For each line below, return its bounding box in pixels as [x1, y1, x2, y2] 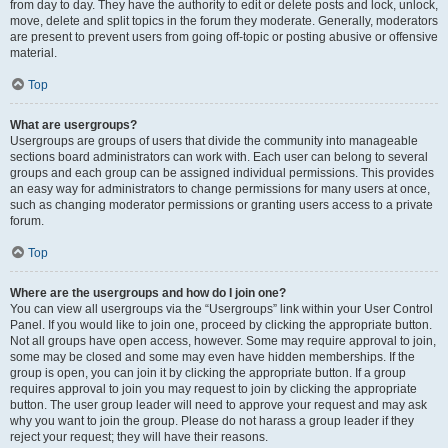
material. [10, 46, 57, 60]
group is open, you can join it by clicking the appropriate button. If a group [10, 366, 406, 380]
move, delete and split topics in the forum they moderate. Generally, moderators [10, 14, 438, 28]
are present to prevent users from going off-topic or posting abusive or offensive [10, 30, 438, 44]
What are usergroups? [10, 118, 137, 132]
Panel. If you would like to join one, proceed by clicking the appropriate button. [10, 318, 432, 332]
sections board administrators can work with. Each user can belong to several [10, 150, 428, 164]
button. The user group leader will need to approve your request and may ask [10, 398, 427, 412]
